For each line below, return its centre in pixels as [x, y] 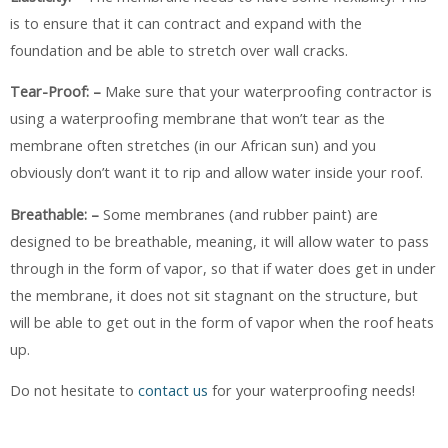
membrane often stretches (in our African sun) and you [193, 145]
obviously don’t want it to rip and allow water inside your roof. [216, 172]
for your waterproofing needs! [311, 390]
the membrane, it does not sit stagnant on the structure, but [214, 294]
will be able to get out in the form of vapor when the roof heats [222, 321]
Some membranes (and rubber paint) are [240, 213]
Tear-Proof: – [57, 91]
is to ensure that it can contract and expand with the [186, 22]
